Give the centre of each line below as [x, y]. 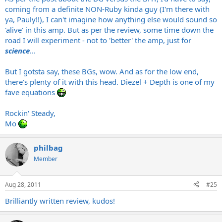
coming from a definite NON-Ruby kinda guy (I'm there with [107, 9]
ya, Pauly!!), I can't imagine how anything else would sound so [111, 19]
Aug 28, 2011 [23, 184]
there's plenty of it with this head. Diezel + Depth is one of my [110, 82]
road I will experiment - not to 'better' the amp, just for [98, 40]
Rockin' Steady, [30, 113]
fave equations [31, 92]
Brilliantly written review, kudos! [60, 200]
